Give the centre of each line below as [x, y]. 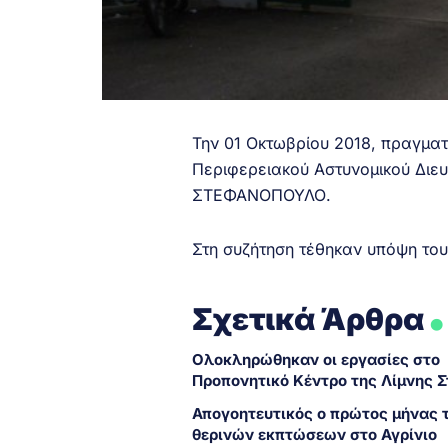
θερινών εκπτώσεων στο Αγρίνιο [314, 434]
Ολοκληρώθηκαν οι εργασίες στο [316, 359]
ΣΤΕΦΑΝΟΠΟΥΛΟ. [261, 194]
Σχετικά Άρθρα [308, 318]
